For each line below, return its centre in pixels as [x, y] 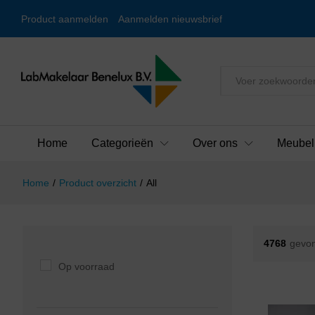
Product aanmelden [65, 19]
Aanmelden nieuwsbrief [170, 19]
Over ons [215, 143]
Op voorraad [86, 266]
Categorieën [122, 143]
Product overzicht [98, 182]
